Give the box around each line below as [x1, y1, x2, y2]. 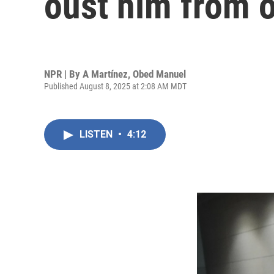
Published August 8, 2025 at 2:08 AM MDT [44, 81, 187, 91]
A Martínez [83, 67, 128, 80]
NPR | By [44, 67, 83, 80]
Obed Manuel [133, 67, 186, 80]
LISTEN [80, 128, 115, 140]
